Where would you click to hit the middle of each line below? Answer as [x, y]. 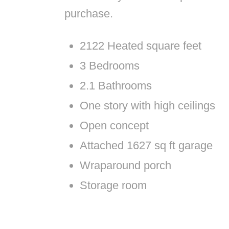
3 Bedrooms [109, 66]
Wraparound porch [125, 166]
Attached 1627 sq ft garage [146, 146]
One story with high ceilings [147, 106]
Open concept [114, 126]
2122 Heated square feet [140, 46]
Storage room [113, 186]
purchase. [88, 14]
